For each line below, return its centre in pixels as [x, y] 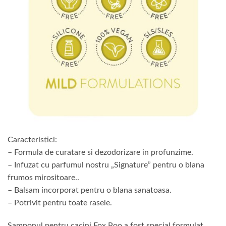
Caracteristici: [32, 139]
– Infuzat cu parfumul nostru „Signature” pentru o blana [106, 165]
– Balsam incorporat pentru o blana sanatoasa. [90, 190]
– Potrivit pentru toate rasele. [60, 203]
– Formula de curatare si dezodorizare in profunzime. [100, 152]
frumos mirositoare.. [43, 177]
